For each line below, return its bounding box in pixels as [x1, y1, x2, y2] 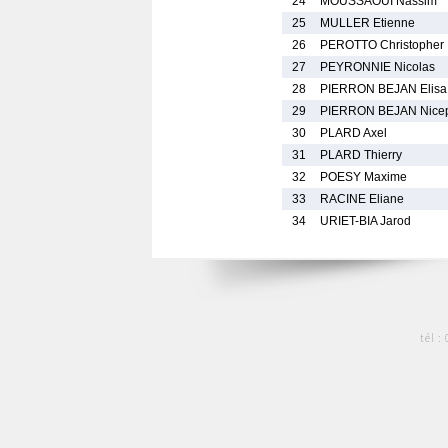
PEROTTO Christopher [320, 38, 444, 52]
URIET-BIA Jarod [320, 214, 411, 228]
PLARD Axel [320, 126, 387, 140]
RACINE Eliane [320, 192, 404, 206]
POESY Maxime [320, 170, 407, 184]
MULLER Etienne [320, 16, 415, 30]
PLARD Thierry [320, 148, 402, 162]
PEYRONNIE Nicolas [320, 60, 435, 74]
